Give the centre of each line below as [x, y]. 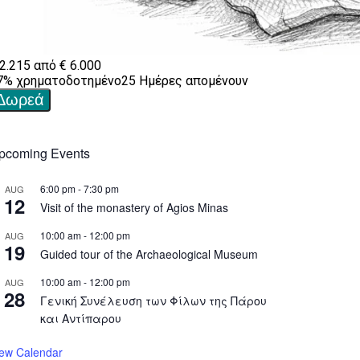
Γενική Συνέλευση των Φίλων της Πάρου [153, 300]
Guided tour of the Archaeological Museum [149, 254]
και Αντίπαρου [81, 318]
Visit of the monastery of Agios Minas [134, 207]
